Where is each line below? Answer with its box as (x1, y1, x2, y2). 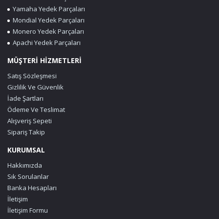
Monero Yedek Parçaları (10, 26, 84, 36)
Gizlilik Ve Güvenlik (7, 82, 64, 91)
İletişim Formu (7, 205, 48, 215)
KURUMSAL (7, 145, 45, 154)
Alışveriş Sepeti (7, 116, 52, 125)
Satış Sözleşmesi (7, 71, 57, 80)
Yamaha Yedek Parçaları (10, 4, 85, 13)
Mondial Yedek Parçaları (10, 15, 85, 24)
